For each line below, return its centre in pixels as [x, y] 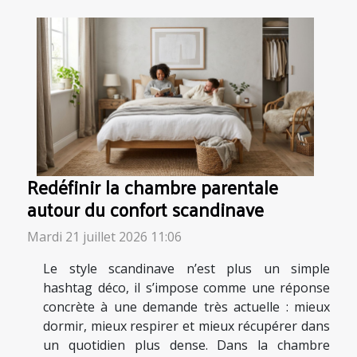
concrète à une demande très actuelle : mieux [186, 306]
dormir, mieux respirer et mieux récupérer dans [186, 326]
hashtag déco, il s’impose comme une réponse [186, 287]
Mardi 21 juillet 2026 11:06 [104, 236]
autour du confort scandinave [145, 209]
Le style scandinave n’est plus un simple [186, 268]
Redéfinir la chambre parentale [153, 186]
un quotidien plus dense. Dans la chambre [186, 345]
